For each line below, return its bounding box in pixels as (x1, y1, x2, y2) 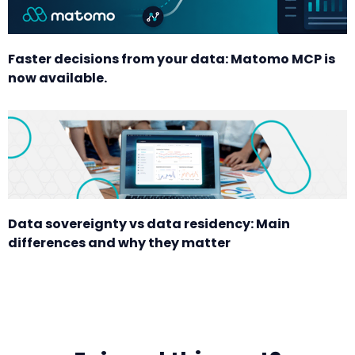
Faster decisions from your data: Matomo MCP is (8, 49, 335, 68)
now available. (8, 68, 107, 87)
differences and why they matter (8, 233, 231, 252)
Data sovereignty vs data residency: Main (8, 214, 290, 233)
